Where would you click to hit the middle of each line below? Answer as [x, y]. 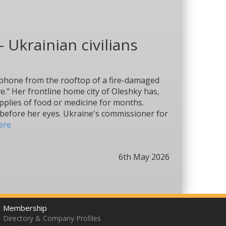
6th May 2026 [144, 157]
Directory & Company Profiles [52, 218]
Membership [25, 208]
